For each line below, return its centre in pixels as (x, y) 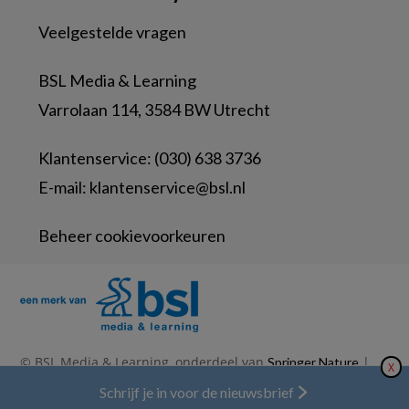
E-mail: (64, 187)
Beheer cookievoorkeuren (132, 236)
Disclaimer (170, 380)
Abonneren (301, 392)
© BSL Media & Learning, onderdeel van (144, 362)
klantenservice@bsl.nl (168, 187)
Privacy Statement (73, 380)
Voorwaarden (252, 380)
